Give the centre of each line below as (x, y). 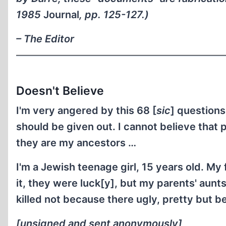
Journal (61, 15)
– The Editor (45, 39)
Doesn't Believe (60, 91)
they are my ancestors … (76, 143)
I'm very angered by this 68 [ (86, 111)
